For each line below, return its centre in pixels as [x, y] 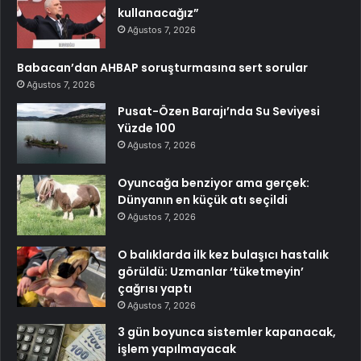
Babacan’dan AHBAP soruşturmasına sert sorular [162, 68]
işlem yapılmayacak [177, 349]
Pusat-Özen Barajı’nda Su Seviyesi [219, 112]
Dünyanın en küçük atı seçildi [203, 200]
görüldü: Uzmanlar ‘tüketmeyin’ [211, 272]
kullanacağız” [158, 13]
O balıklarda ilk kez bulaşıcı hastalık [223, 255]
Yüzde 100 [147, 129]
